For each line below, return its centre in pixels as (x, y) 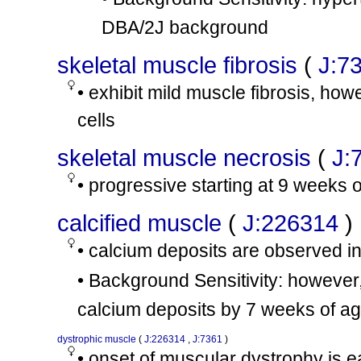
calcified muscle (139, 223)
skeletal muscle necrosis (184, 158)
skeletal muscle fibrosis (177, 65)
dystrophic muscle (97, 339)
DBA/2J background (185, 27)
